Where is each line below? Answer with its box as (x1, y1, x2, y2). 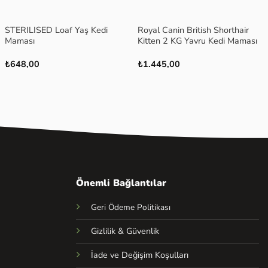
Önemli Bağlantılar (76, 176, 166, 190)
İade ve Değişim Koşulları (91, 248, 188, 261)
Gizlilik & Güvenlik (91, 224, 162, 237)
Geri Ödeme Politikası (91, 201, 170, 213)
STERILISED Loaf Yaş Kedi (5, 24, 108, 36)
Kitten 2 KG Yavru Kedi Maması (138, 35, 258, 47)
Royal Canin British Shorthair (138, 24, 249, 36)
